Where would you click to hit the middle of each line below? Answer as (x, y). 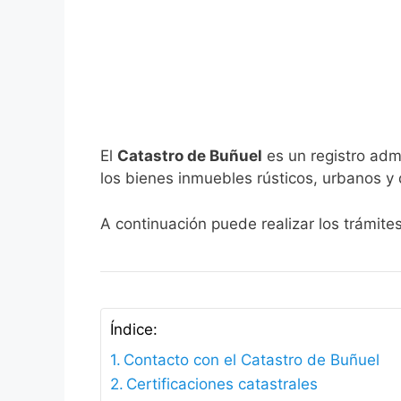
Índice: (134, 330)
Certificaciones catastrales (222, 384)
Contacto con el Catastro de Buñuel (252, 359)
